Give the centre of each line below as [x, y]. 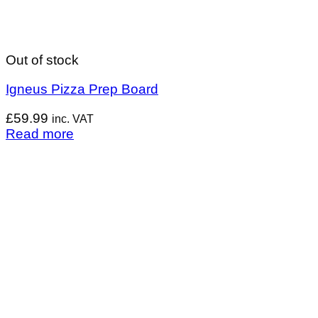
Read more [40, 133]
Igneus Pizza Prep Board [82, 89]
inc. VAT [73, 119]
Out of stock [42, 60]
